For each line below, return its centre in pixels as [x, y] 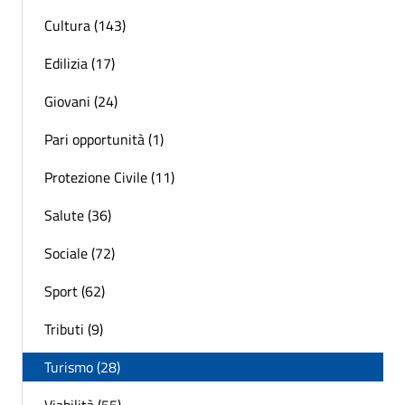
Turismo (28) [82, 367]
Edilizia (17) [80, 64]
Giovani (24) [81, 102]
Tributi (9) [74, 330]
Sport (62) [75, 292]
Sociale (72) [80, 254]
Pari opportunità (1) [104, 140]
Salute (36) [78, 216]
